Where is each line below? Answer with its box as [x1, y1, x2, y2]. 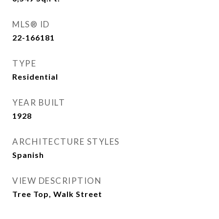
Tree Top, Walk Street [12, 189, 102, 198]
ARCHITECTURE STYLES [12, 136, 120, 147]
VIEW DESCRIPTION [12, 175, 102, 186]
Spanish [12, 150, 44, 159]
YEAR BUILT [12, 97, 65, 108]
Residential [12, 71, 58, 81]
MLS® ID [12, 19, 50, 29]
